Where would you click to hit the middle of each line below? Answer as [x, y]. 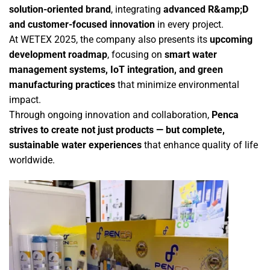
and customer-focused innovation [82, 25]
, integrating [137, 10]
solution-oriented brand [60, 10]
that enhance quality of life [200, 145]
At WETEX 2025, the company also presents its [109, 40]
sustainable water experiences [75, 145]
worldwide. [32, 160]
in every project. [189, 25]
